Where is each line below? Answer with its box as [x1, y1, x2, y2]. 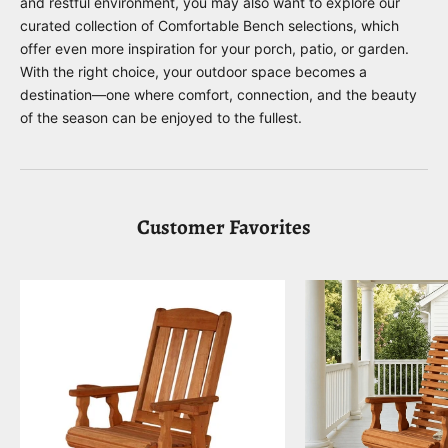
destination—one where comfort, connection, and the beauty [20, 85, 417, 103]
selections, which [284, 16, 399, 34]
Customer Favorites [137, 212, 311, 241]
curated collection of [20, 16, 158, 34]
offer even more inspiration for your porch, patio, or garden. [20, 39, 409, 57]
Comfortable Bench [158, 16, 284, 34]
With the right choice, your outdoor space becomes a [20, 62, 367, 80]
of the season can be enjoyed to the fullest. [20, 108, 302, 126]
